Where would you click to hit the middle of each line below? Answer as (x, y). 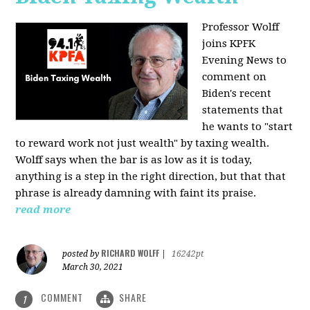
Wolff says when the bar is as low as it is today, (134, 160)
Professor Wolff (241, 27)
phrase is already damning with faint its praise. (137, 193)
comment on (235, 77)
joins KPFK (229, 44)
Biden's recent (237, 94)
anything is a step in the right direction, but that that (151, 177)
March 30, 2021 (93, 267)
